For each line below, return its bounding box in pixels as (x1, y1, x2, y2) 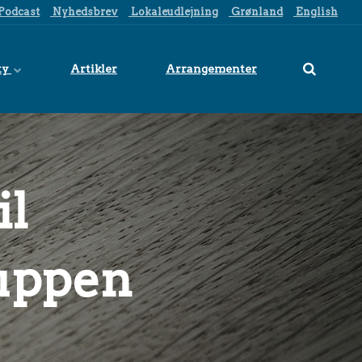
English (293, 6, 338, 18)
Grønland (229, 6, 283, 18)
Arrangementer (166, 62, 257, 75)
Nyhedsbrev (50, 6, 118, 18)
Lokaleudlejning (128, 6, 218, 18)
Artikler (70, 62, 117, 75)
